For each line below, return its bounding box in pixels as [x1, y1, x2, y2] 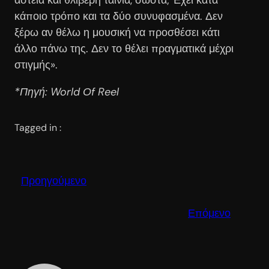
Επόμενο [188, 205, 231, 220]
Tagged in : [14, 121, 61, 134]
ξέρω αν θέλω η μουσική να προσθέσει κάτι [14, 25, 220, 40]
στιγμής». [14, 57, 58, 72]
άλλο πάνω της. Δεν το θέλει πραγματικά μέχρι [14, 41, 234, 56]
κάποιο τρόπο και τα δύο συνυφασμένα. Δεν [14, 8, 223, 23]
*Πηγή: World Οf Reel [14, 84, 119, 99]
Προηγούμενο [21, 173, 86, 188]
